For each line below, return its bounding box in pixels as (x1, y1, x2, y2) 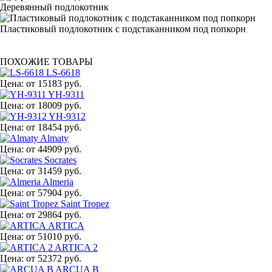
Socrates (44, 154, 76, 165)
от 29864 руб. (26, 209, 81, 220)
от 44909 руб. (26, 143, 81, 154)
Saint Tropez (61, 198, 109, 209)
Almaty (40, 132, 69, 143)
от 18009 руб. (26, 100, 81, 110)
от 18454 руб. (26, 121, 81, 132)
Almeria (42, 176, 73, 187)
